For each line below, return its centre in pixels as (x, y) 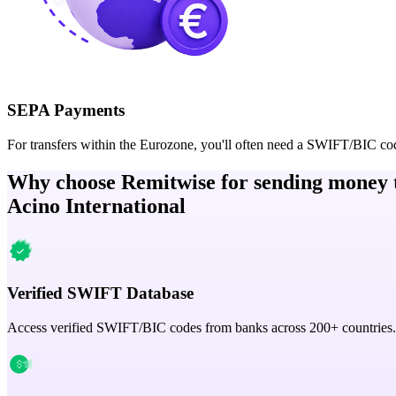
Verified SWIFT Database (100, 293)
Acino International (96, 206)
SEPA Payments (66, 110)
